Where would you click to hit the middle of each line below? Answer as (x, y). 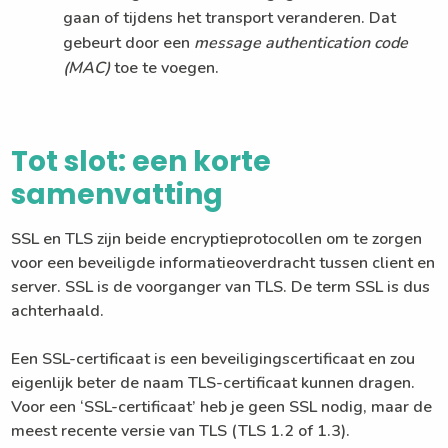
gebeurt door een (129, 42)
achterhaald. (58, 310)
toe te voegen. (165, 67)
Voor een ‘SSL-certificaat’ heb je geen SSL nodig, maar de (222, 406)
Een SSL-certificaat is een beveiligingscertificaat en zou (213, 358)
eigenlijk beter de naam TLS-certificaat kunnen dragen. (213, 382)
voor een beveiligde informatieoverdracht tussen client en (223, 262)
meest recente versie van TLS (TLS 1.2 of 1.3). (181, 430)
